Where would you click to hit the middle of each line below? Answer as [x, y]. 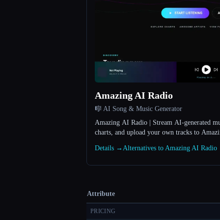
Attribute [101, 194]
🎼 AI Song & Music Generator [138, 109]
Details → [109, 148]
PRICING [103, 211]
